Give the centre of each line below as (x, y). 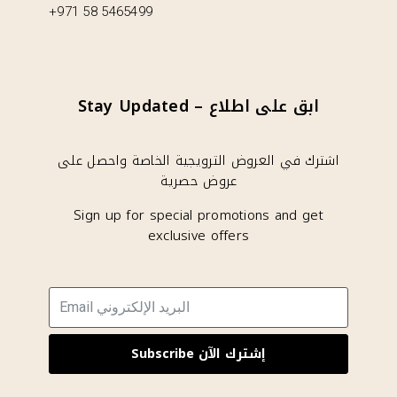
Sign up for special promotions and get (198, 215)
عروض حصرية (198, 180)
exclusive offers (198, 235)
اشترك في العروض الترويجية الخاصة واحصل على (198, 160)
